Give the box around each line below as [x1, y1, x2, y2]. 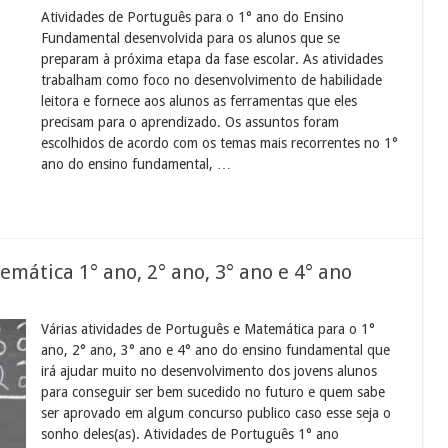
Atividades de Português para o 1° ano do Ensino [41, 8, 345, 25]
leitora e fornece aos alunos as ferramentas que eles [41, 92, 358, 109]
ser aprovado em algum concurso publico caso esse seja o [41, 404, 392, 421]
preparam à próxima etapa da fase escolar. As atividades [41, 50, 384, 67]
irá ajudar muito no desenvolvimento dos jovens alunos [41, 362, 378, 379]
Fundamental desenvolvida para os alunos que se [41, 29, 341, 46]
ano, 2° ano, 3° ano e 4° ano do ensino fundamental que [41, 341, 391, 358]
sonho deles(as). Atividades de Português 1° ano [41, 425, 340, 442]
